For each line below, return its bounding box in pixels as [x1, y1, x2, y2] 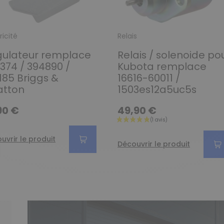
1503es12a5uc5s [117, 82, 196, 96]
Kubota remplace [117, 59, 206, 73]
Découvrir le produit [117, 139, 190, 149]
